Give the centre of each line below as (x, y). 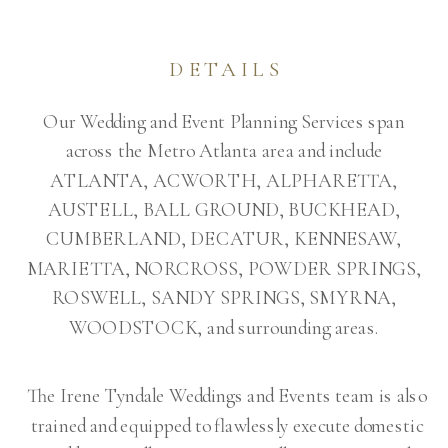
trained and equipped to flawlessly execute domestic (226, 425)
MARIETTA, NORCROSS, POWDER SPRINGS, (224, 268)
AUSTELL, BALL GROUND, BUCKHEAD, (224, 209)
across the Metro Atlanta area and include (224, 150)
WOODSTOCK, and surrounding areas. (224, 327)
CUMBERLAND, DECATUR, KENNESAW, (224, 239)
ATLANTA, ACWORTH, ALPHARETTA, (224, 180)
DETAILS (226, 69)
